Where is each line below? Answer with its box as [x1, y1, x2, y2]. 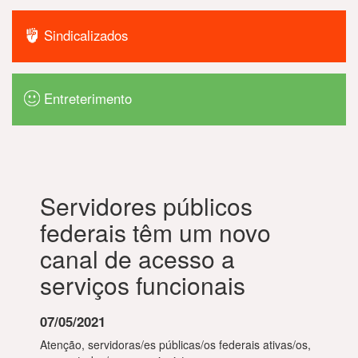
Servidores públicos [40, 189, 253, 223]
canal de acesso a [40, 241, 235, 276]
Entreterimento [44, 88, 133, 108]
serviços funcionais [40, 268, 245, 302]
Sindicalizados [44, 25, 129, 45]
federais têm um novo [40, 215, 271, 249]
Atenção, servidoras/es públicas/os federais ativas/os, [40, 336, 311, 352]
